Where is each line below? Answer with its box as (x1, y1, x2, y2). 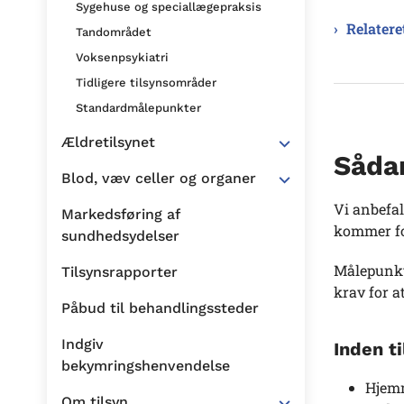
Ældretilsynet (61, 133, 155, 151)
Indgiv (61, 335, 104, 353)
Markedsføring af (61, 206, 179, 223)
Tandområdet (76, 25, 151, 39)
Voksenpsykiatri (76, 50, 169, 64)
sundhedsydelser (61, 227, 179, 244)
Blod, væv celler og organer (61, 170, 256, 187)
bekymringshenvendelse (61, 357, 230, 374)
